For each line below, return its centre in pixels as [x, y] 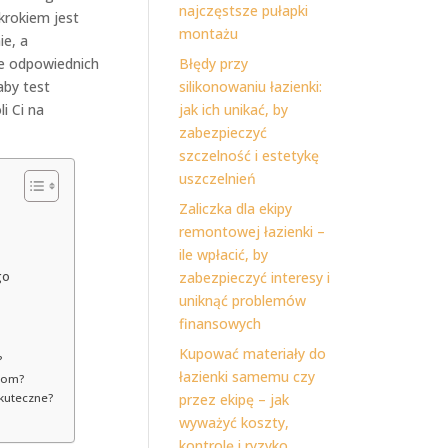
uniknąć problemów [243, 300]
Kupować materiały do [253, 353]
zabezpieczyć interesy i [255, 277]
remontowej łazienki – [252, 231]
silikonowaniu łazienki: [251, 86]
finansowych [220, 323]
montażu [209, 33]
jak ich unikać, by [234, 109]
